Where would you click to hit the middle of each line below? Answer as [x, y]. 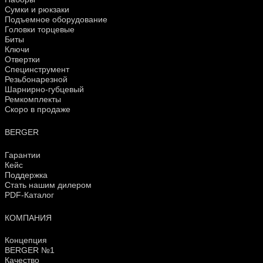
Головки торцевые [40, 29]
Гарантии [23, 155]
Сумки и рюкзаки [37, 9]
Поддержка [26, 175]
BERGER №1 [30, 250]
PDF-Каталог [29, 195]
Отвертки [22, 59]
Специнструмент [37, 69]
